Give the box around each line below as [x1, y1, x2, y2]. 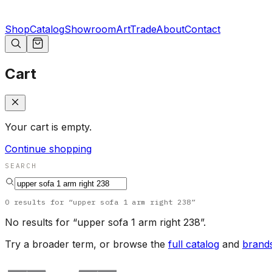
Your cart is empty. [5, 121, 92, 134]
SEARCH [5, 161, 37, 171]
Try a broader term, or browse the [5, 238, 165, 251]
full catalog [168, 238, 219, 251]
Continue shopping [5, 143, 92, 155]
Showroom [64, 23, 116, 36]
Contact [185, 23, 220, 36]
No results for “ [5, 216, 77, 229]
